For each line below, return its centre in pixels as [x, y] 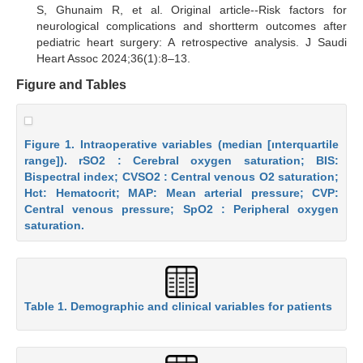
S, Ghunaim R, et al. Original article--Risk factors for [192, 9]
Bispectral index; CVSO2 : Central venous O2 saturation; [181, 176]
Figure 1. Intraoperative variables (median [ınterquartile [181, 144]
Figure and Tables [71, 84]
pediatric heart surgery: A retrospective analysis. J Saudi [192, 42]
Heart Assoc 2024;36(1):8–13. [113, 58]
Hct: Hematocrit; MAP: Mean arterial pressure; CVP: [181, 192]
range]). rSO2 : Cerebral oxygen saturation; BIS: [181, 160]
